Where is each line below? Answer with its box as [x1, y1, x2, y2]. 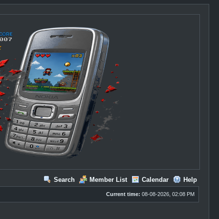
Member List [89, 176, 127, 183]
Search [53, 176, 75, 183]
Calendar [141, 176, 169, 183]
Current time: [106, 191, 140, 197]
